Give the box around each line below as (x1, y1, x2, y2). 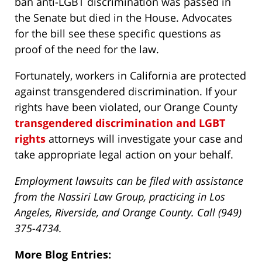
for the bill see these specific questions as (15, 26, 221, 41)
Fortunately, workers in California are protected (15, 68, 246, 83)
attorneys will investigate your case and (46, 132, 243, 146)
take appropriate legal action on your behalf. (15, 147, 233, 162)
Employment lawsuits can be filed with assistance (15, 174, 243, 188)
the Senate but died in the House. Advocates (15, 11, 232, 25)
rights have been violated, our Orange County (15, 100, 237, 115)
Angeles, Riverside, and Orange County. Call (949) (15, 205, 242, 220)
